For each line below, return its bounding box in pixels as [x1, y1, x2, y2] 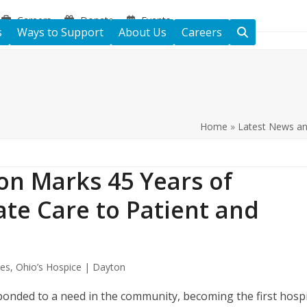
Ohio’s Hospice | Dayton [16, 260, 126, 273]
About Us [119, 24, 167, 40]
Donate [79, 13, 114, 27]
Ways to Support [17, 24, 104, 40]
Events [141, 13, 171, 27]
